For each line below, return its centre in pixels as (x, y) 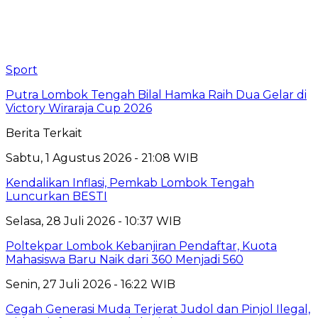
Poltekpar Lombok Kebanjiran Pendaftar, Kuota (141, 246)
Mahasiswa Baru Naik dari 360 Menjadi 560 (125, 260)
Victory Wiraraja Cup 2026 (79, 109)
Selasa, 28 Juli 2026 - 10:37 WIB (93, 221)
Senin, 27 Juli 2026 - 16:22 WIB (91, 285)
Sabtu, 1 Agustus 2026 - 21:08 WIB (102, 158)
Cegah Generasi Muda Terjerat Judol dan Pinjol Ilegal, (158, 309)
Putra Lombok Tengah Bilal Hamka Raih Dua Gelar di (156, 95)
